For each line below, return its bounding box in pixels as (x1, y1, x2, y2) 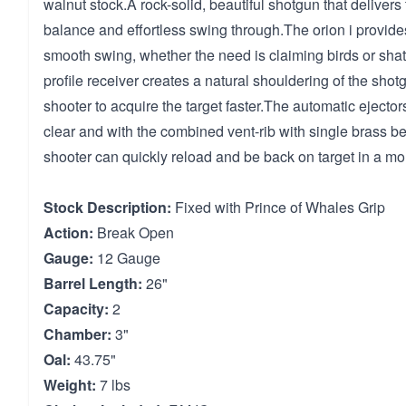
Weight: (43, 374, 96, 395)
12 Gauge (93, 247, 160, 268)
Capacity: (43, 298, 109, 319)
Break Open (93, 222, 174, 243)
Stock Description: (43, 197, 171, 217)
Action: (43, 222, 93, 243)
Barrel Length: (43, 273, 142, 294)
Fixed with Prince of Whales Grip (171, 197, 385, 217)
